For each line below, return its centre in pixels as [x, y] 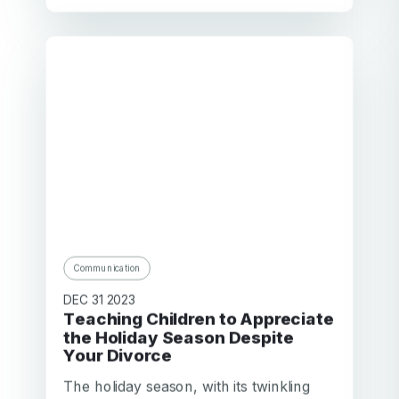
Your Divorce [118, 355]
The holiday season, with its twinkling [187, 386]
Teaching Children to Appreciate [69, 319]
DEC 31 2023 [100, 299]
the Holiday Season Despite [179, 337]
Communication [107, 268]
